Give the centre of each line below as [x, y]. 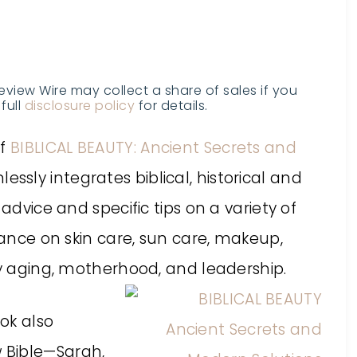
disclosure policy [79, 106]
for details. [171, 106]
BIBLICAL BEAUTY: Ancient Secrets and [153, 148]
